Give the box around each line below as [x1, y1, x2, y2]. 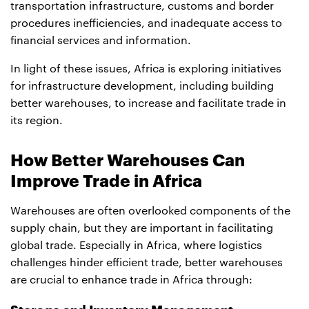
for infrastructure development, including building [10, 80, 274, 92]
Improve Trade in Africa [10, 172, 202, 190]
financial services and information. [10, 34, 191, 46]
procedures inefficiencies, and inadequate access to [10, 17, 282, 29]
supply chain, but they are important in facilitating [10, 222, 273, 234]
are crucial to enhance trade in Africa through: [10, 274, 252, 286]
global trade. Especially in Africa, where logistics [10, 239, 262, 251]
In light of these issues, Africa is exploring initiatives [10, 63, 281, 74]
